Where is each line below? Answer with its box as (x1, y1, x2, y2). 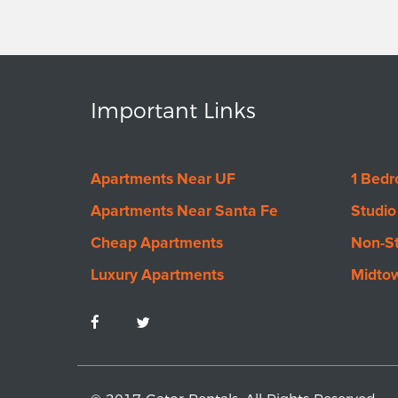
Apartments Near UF (91, 169, 235, 188)
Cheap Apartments (91, 233, 223, 252)
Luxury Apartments (91, 265, 224, 284)
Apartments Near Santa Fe (91, 201, 278, 220)
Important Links (91, 97, 256, 123)
